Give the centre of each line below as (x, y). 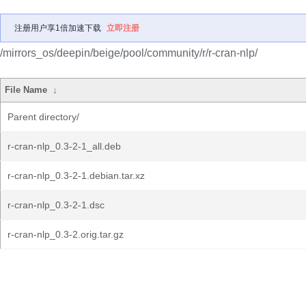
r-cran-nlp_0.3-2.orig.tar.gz (66, 234)
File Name (26, 90)
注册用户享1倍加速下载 (58, 28)
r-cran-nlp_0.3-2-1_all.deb (64, 146)
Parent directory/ (43, 117)
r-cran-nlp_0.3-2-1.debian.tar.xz (76, 176)
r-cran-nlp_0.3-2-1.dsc (56, 205)
